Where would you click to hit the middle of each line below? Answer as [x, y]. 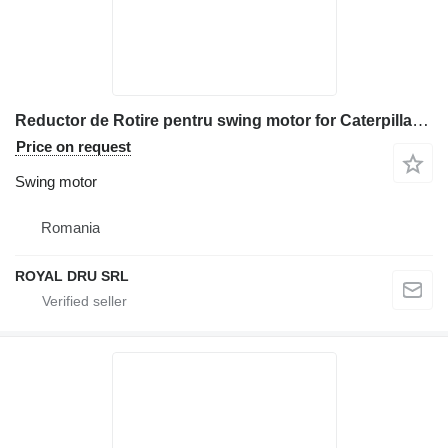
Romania [70, 228]
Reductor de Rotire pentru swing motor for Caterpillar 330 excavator [420, 121]
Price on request [73, 147]
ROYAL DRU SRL [72, 276]
